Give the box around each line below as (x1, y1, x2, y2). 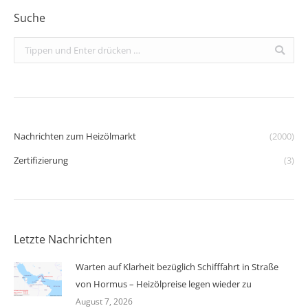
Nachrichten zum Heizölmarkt (14, 130, 136, 142)
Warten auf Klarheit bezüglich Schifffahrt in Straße (76, 261, 278, 273)
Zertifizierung (14, 154, 68, 166)
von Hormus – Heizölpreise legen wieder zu (76, 278, 252, 290)
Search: (14, 39, 43, 52)
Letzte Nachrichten (14, 232, 112, 247)
